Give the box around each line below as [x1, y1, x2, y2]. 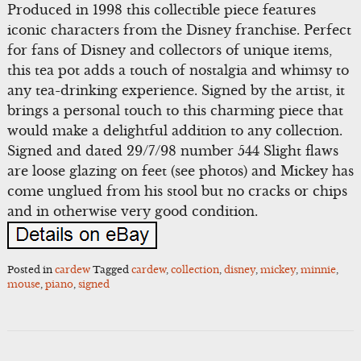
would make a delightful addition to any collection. [6, 122, 342, 139]
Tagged [92, 263, 131, 276]
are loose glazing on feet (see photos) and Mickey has [6, 162, 354, 179]
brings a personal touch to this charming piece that [6, 102, 343, 118]
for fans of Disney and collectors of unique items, [6, 41, 332, 58]
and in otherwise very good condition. [6, 202, 258, 219]
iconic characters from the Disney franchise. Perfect [6, 21, 351, 38]
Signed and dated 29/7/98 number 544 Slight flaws [6, 142, 338, 159]
